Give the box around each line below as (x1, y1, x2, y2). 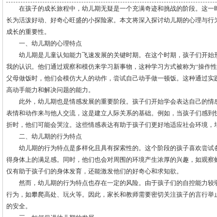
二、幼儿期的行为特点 (19, 132, 82, 140)
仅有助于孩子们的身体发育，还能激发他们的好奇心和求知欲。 (6, 167, 183, 175)
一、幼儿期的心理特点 (19, 39, 82, 47)
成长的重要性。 (6, 27, 50, 36)
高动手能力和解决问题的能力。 (6, 85, 94, 94)
